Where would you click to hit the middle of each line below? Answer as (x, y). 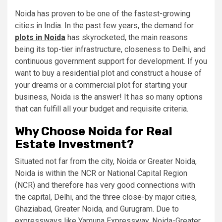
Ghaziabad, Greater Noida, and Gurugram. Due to (97, 209)
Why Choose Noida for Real (94, 131)
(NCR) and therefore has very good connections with (105, 185)
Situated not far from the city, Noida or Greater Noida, (106, 161)
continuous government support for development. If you (111, 61)
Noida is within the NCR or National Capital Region (101, 173)
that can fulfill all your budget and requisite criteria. (102, 109)
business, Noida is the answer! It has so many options (109, 97)
